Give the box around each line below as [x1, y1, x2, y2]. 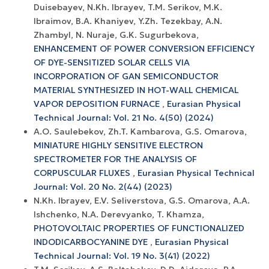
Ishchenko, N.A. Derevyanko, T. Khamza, [34, 208, 204, 220]
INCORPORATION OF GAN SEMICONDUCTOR [34, 70, 219, 82]
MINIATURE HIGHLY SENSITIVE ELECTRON [34, 139, 203, 151]
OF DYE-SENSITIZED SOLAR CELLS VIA [34, 56, 190, 68]
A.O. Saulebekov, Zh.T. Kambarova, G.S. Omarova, [34, 125, 247, 137]
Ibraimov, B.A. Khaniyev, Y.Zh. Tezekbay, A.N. [34, 15, 222, 26]
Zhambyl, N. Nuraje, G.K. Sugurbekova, [34, 29, 199, 40]
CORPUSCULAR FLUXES [34, 167, 133, 178]
